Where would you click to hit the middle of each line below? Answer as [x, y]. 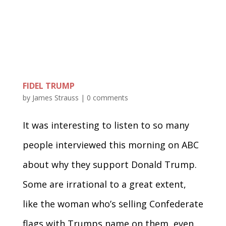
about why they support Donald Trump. [109, 164]
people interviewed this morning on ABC [110, 145]
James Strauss [55, 97]
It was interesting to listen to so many [106, 125]
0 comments [107, 97]
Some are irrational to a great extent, [104, 184]
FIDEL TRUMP [48, 86]
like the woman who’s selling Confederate [113, 204]
